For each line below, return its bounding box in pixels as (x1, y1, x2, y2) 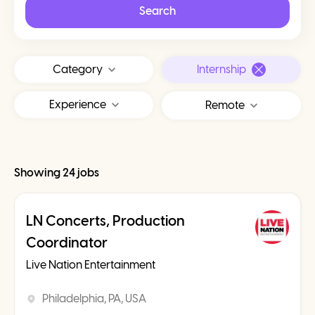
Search (139, 4, 176, 18)
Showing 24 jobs (14, 166, 99, 179)
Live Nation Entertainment (26, 258, 155, 271)
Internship (197, 63, 246, 76)
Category (52, 63, 103, 76)
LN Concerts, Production (26, 212, 185, 229)
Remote (205, 98, 245, 112)
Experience (49, 98, 106, 111)
